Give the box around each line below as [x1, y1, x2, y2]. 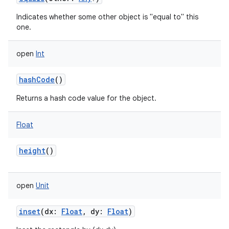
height [19, 146, 45, 155]
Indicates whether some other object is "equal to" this [16, 12, 198, 21]
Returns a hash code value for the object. [16, 94, 156, 103]
